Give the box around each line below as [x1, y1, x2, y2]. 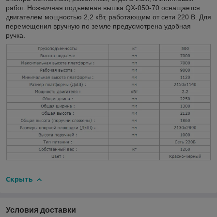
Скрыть [6, 174, 33, 184]
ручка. [6, 31, 25, 39]
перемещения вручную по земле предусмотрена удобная [6, 22, 191, 30]
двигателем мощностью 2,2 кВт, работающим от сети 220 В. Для [6, 13, 211, 21]
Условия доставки [6, 205, 76, 214]
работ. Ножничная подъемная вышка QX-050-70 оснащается [6, 3, 200, 12]
